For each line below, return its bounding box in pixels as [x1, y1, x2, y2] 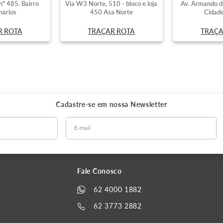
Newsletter [130, 100, 167, 109]
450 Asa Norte [90, 7, 133, 16]
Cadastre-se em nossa [56, 100, 130, 109]
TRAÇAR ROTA [88, 26, 135, 35]
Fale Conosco [77, 167, 122, 175]
